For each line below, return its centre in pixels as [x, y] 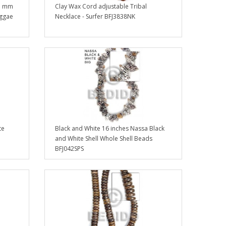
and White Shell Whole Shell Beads [104, 139]
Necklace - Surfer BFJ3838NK [95, 17]
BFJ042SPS [70, 149]
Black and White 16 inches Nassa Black [110, 129]
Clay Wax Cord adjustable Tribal [101, 7]
